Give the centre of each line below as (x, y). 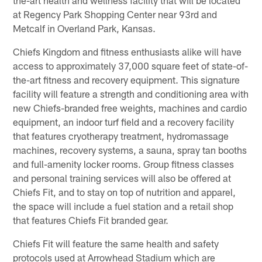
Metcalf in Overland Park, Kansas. (85, 28)
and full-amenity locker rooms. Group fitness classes (124, 163)
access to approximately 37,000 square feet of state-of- (131, 65)
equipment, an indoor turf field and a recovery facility (124, 121)
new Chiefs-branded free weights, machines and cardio (130, 107)
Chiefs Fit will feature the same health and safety (116, 243)
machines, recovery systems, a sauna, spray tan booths (130, 149)
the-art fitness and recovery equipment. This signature (127, 79)
